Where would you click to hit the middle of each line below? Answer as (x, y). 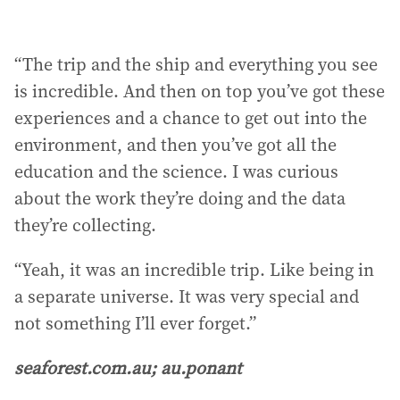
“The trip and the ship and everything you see (196, 64)
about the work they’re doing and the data (180, 198)
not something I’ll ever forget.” (135, 323)
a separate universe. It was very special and (187, 296)
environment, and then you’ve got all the (175, 145)
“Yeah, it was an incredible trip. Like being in (194, 270)
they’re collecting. (85, 225)
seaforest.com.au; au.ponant (128, 368)
